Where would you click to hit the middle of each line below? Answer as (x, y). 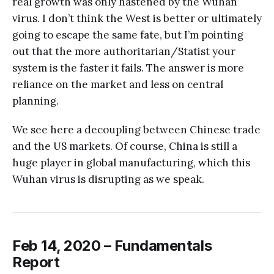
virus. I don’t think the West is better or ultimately (137, 18)
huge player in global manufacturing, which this (131, 162)
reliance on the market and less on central (118, 84)
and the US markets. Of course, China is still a (125, 146)
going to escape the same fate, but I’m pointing (128, 35)
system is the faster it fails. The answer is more (128, 68)
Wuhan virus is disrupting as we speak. (108, 179)
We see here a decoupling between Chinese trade (136, 129)
